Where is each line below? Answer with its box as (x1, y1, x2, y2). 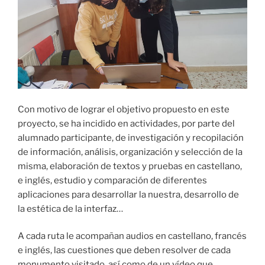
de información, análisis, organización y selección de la (18, 146, 243, 157)
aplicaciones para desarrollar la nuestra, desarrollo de (18, 189, 239, 200)
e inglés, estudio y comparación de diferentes (18, 174, 207, 186)
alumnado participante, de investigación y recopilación (18, 132, 244, 143)
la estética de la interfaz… (18, 203, 125, 214)
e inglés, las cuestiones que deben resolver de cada (18, 245, 231, 256)
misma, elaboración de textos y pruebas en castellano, (18, 160, 242, 172)
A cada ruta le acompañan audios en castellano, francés (18, 231, 247, 242)
